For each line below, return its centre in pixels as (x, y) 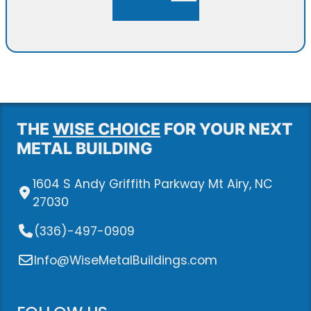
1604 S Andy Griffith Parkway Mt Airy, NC (153, 184)
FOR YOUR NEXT (227, 128)
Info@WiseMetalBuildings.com (126, 260)
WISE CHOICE (107, 128)
